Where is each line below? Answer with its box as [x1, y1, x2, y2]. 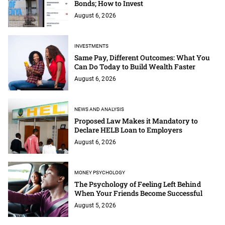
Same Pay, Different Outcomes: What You [74, 52, 210, 62]
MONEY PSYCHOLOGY [74, 169, 126, 175]
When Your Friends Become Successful [74, 188, 203, 198]
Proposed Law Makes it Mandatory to [74, 116, 198, 126]
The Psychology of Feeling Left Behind [74, 179, 201, 189]
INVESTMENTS [74, 43, 109, 49]
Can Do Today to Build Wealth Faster [74, 61, 196, 71]
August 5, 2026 [74, 201, 116, 209]
